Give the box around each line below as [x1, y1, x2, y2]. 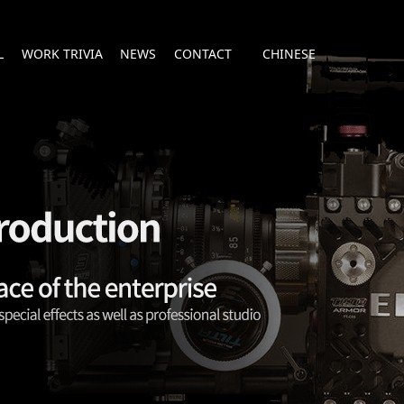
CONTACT [173, 45, 232, 62]
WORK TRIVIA [21, 45, 103, 62]
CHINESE [262, 45, 316, 62]
